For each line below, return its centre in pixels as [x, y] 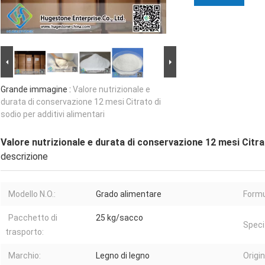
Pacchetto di [33, 218]
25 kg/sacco [119, 218]
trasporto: [25, 232]
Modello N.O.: [32, 194]
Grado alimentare [129, 194]
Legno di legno [123, 256]
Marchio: [25, 256]
